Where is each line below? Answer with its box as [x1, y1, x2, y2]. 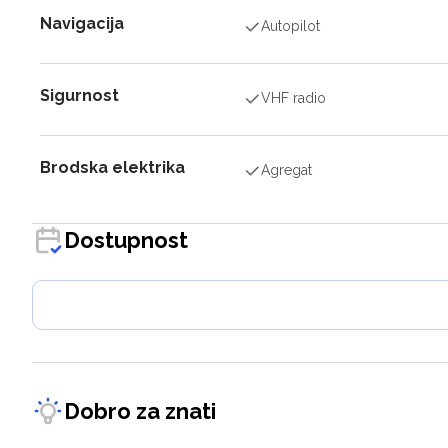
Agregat [261, 162, 313, 178]
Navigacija [40, 14, 124, 33]
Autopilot [261, 18, 321, 34]
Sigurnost [40, 86, 119, 105]
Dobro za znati [64, 397, 216, 424]
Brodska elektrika [40, 158, 185, 177]
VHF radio [261, 90, 327, 106]
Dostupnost [64, 226, 188, 253]
